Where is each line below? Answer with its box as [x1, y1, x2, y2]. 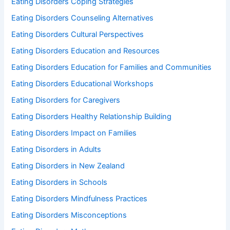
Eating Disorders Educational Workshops [11, 79, 154, 89]
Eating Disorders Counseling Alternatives [11, 13, 154, 23]
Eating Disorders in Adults [11, 144, 102, 154]
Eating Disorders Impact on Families [11, 128, 137, 138]
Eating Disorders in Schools [11, 177, 108, 187]
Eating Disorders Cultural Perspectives [11, 30, 144, 40]
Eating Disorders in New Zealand [11, 161, 125, 170]
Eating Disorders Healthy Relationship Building [11, 111, 172, 121]
